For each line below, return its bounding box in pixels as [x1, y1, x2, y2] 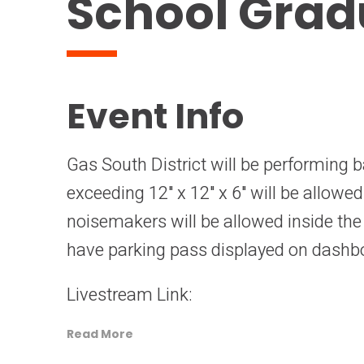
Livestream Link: [67, 282, 197, 308]
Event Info [67, 92, 244, 141]
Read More [67, 326, 133, 342]
